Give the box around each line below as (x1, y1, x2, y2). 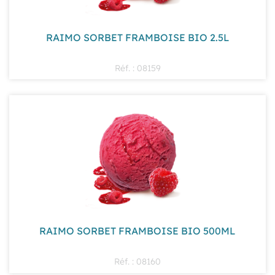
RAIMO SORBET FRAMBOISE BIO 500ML (39, 223, 236, 237)
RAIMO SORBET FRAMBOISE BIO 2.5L (45, 30, 230, 44)
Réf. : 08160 (114, 255, 161, 267)
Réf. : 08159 (114, 62, 161, 74)
